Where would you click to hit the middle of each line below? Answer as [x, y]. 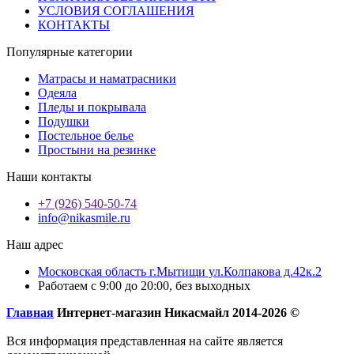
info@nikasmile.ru [84, 217]
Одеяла [57, 92]
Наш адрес [35, 244]
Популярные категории [70, 51]
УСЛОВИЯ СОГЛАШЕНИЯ [116, 10]
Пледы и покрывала [92, 107]
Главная [30, 312]
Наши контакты [49, 176]
